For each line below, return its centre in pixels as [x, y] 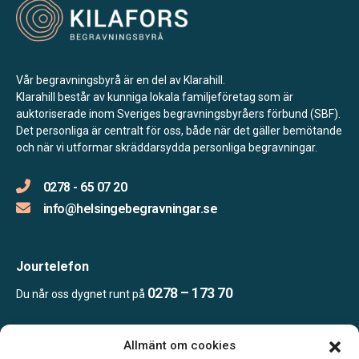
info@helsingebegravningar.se [130, 208]
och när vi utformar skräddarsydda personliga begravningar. [167, 147]
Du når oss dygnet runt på [82, 294]
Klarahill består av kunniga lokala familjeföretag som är [155, 97]
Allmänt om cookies [179, 345]
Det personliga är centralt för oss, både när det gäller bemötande [179, 130]
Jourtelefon [52, 266]
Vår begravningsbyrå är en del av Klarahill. [121, 80]
